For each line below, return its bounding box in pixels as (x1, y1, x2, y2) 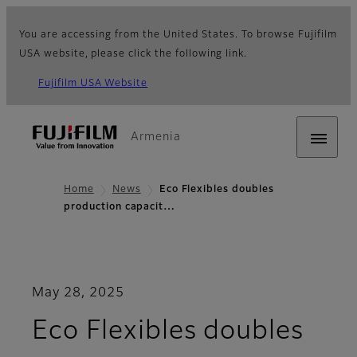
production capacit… (64, 202, 176, 213)
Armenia (131, 131, 181, 143)
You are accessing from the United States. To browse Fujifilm (19, 30, 337, 40)
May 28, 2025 (32, 287, 124, 300)
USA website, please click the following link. (19, 49, 248, 59)
